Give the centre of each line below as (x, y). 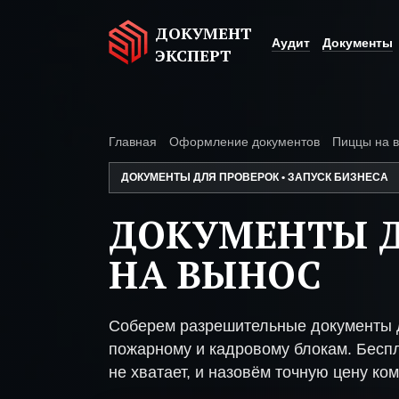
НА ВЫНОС (216, 274)
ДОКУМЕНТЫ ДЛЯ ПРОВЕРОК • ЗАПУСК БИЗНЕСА (255, 177)
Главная (133, 142)
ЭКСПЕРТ (193, 55)
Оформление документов (244, 142)
